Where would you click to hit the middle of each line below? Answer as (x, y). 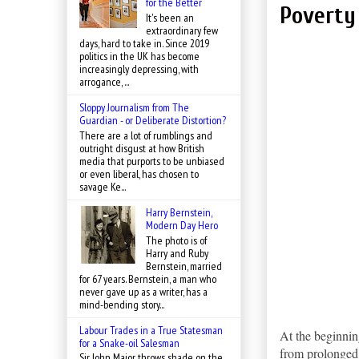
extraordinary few (182, 30)
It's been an (169, 17)
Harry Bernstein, (178, 212)
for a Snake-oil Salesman (129, 343)
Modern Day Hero (182, 225)
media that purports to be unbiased (152, 161)
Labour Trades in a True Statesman (151, 330)
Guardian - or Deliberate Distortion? (153, 120)
